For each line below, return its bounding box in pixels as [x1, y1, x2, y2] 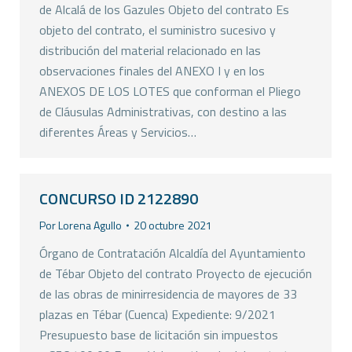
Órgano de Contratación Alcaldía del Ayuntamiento [39, 244, 306, 262]
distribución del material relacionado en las [39, 41, 261, 60]
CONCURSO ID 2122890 [39, 186, 198, 211]
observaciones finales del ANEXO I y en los [39, 61, 265, 80]
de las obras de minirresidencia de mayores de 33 [39, 284, 297, 303]
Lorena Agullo [58, 217, 122, 233]
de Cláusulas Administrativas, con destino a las [39, 102, 287, 121]
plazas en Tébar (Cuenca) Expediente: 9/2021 [39, 305, 276, 324]
